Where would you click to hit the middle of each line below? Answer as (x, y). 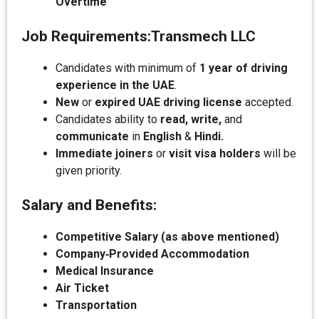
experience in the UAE (115, 85)
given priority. (89, 171)
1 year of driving (244, 68)
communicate (92, 136)
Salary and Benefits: (89, 205)
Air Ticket (82, 288)
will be (278, 153)
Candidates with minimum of (127, 68)
